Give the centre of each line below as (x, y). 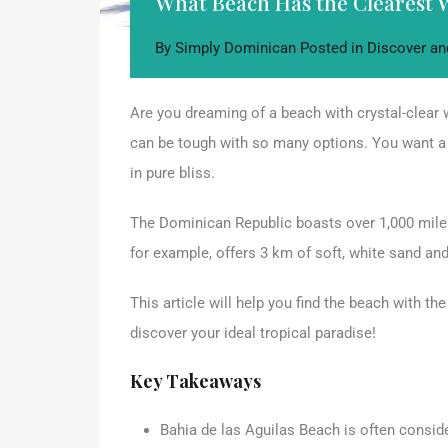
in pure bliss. (172, 173)
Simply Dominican (235, 48)
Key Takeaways (195, 381)
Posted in (331, 48)
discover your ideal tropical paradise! (253, 333)
